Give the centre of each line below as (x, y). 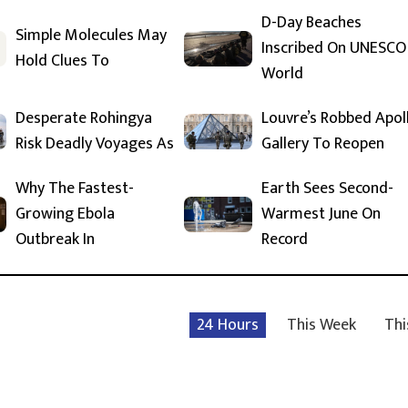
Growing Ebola (65, 214)
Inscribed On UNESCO (334, 49)
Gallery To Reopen (323, 144)
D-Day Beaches (311, 23)
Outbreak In (55, 240)
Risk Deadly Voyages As (95, 144)
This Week (321, 326)
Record (285, 240)
